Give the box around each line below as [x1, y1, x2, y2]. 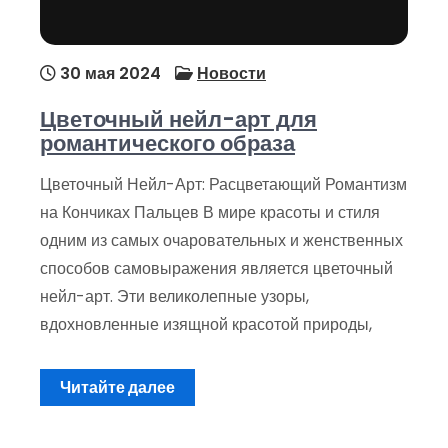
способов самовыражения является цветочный [40, 257, 393, 281]
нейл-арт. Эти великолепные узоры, [40, 285, 309, 309]
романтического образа [40, 128, 295, 160]
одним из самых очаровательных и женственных [40, 229, 403, 253]
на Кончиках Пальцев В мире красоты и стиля [40, 201, 380, 225]
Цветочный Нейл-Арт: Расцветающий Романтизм [40, 173, 407, 197]
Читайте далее [60, 376, 175, 400]
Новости [197, 62, 266, 86]
